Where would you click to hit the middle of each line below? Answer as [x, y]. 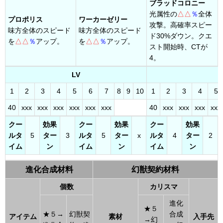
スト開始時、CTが [178, 47]
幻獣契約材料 [155, 169]
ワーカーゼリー [103, 19]
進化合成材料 [49, 169]
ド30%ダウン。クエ [181, 36]
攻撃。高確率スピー [181, 25]
